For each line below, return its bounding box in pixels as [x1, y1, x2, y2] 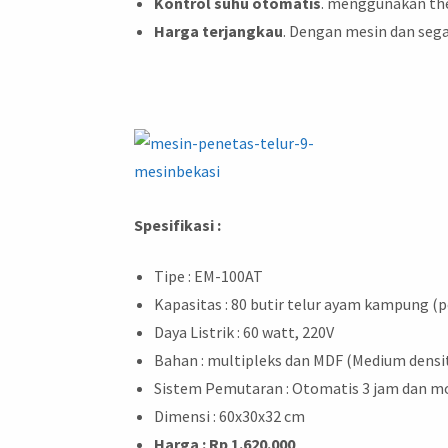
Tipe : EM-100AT [154, 266, 264, 287]
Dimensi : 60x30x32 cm [154, 406, 306, 427]
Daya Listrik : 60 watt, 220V [154, 322, 335, 343]
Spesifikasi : [134, 214, 222, 235]
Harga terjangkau [154, 20, 284, 41]
